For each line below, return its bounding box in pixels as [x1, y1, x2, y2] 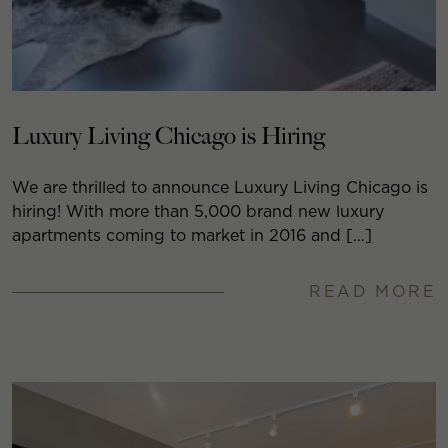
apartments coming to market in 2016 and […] [12, 226, 372, 246]
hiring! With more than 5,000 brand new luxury [12, 202, 384, 222]
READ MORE [309, 282, 436, 302]
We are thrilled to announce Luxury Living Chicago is [12, 178, 428, 198]
